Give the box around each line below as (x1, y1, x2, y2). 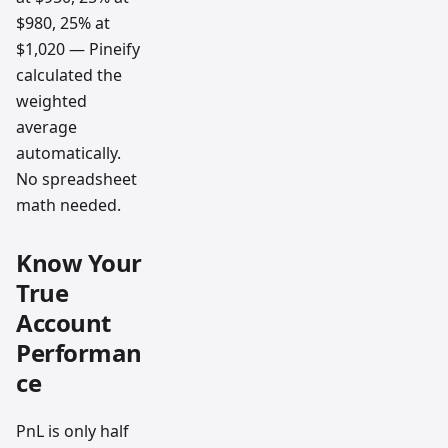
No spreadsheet (16, 168, 137, 191)
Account (16, 306, 111, 340)
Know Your (16, 246, 142, 280)
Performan (16, 336, 142, 370)
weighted (16, 90, 87, 113)
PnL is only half (16, 420, 129, 443)
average (16, 116, 77, 139)
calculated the (16, 64, 122, 87)
